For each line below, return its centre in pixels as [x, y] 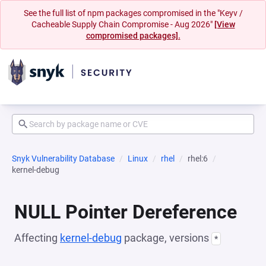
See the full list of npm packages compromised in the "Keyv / [133, 13]
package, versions [167, 238]
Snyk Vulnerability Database [63, 159]
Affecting [37, 238]
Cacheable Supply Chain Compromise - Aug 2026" [123, 24]
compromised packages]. [133, 36]
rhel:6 [198, 159]
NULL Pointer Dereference [126, 212]
